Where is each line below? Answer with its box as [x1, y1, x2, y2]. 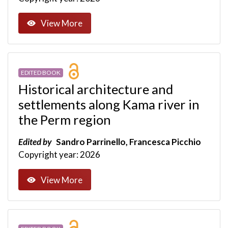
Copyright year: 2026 [18, 149, 100, 160]
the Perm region [18, 112, 111, 128]
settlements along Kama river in [18, 97, 199, 112]
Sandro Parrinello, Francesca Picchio [54, 136, 201, 148]
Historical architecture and [18, 81, 173, 97]
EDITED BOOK [20, 68, 61, 76]
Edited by [18, 136, 51, 148]
